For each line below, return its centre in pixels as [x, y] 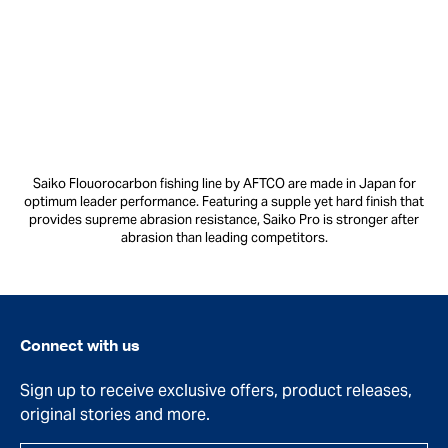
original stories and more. [115, 414]
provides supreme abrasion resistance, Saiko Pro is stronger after [224, 219]
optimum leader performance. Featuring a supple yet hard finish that [224, 201]
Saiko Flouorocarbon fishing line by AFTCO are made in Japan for [224, 183]
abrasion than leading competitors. [224, 237]
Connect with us [80, 346]
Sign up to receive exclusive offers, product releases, [216, 390]
